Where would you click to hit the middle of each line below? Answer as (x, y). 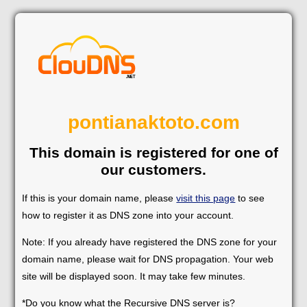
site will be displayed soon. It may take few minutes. (134, 276)
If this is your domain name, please (99, 198)
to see (250, 198)
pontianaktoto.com (153, 122)
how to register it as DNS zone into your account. (128, 215)
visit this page (206, 198)
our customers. (153, 169)
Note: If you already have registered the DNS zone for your (150, 242)
